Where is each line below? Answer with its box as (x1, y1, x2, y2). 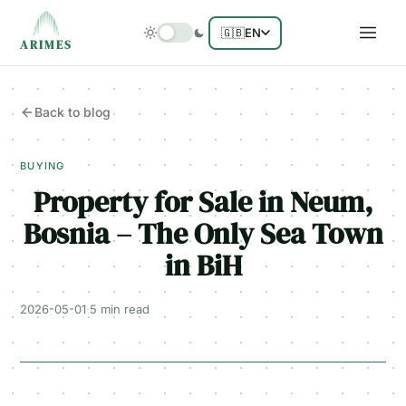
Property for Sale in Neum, (33, 182, 373, 222)
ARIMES (20, 37, 73, 53)
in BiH (164, 246, 242, 285)
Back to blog (34, 104, 111, 120)
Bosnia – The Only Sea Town (23, 214, 383, 254)
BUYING (20, 159, 64, 172)
